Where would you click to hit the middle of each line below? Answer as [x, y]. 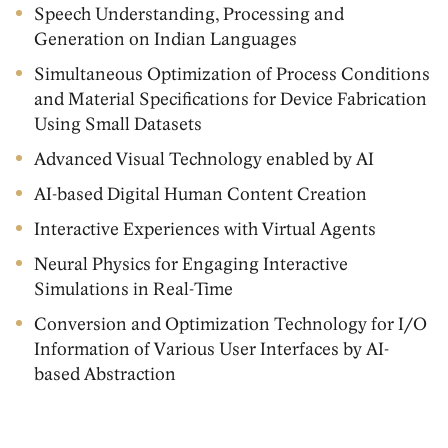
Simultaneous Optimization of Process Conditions [231, 74]
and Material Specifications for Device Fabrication [230, 99]
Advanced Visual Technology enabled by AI [203, 159]
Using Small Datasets [117, 124]
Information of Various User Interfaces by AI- [211, 349]
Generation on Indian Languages [165, 39]
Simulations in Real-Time [133, 289]
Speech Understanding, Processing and [188, 14]
